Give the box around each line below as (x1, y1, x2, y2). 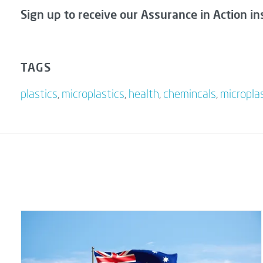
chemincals (163, 89, 216, 102)
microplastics (62, 89, 124, 102)
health (129, 89, 159, 102)
